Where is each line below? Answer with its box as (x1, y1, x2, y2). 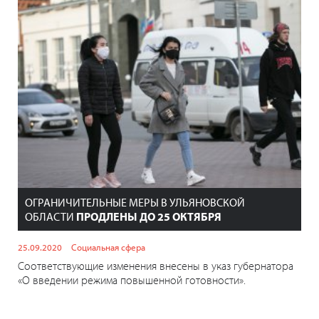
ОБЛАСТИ (25, 209, 76, 224)
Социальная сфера (71, 241, 145, 253)
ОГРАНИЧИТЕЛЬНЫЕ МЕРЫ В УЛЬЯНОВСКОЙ (25, 194, 245, 209)
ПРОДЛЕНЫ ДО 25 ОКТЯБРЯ (76, 209, 221, 224)
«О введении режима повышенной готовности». (18, 272, 246, 287)
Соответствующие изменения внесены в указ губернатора (18, 258, 293, 273)
